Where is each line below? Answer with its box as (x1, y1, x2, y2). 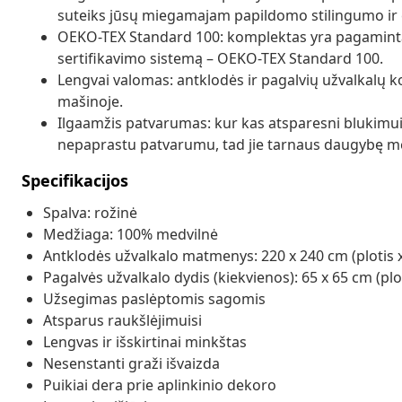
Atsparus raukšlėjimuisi (43, 310, 202, 330)
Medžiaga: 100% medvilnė (43, 223, 218, 244)
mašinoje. (57, 91, 123, 111)
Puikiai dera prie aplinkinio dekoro (43, 374, 276, 395)
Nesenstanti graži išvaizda (43, 353, 220, 373)
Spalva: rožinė (43, 202, 137, 223)
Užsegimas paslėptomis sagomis (43, 288, 266, 309)
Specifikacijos (22, 169, 128, 191)
